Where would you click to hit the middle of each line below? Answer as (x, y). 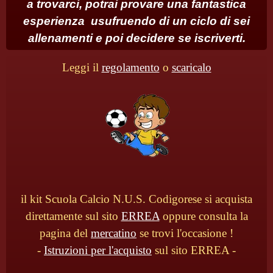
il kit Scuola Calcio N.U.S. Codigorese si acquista (136, 199)
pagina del (65, 233)
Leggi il (82, 67)
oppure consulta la (204, 216)
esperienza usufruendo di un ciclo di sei (136, 21)
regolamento (130, 67)
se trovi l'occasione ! (185, 233)
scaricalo (191, 67)
